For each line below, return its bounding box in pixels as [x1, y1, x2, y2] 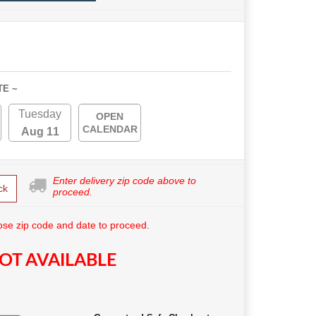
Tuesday [18, 108, 61, 121]
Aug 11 [20, 126, 59, 138]
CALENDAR [82, 123, 138, 135]
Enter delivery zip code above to [52, 175, 196, 187]
